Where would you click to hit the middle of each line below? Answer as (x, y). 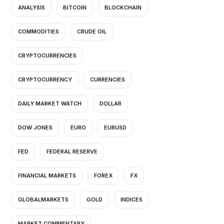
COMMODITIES (38, 31)
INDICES (131, 199)
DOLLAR (110, 103)
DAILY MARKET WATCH (50, 103)
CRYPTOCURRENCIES (47, 55)
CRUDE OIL (92, 31)
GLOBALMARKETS (43, 199)
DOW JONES (35, 127)
